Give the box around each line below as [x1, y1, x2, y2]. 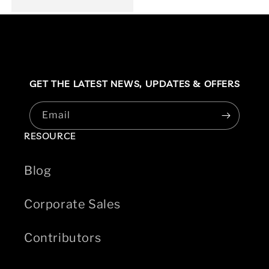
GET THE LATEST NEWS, [29, 77, 142, 89]
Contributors [24, 231, 101, 245]
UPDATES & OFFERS [142, 77, 240, 89]
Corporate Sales [24, 197, 121, 211]
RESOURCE [24, 130, 76, 142]
